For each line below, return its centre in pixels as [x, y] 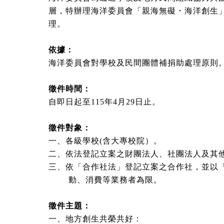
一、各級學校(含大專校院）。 [105, 141]
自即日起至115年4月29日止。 [104, 102]
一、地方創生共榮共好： [95, 219]
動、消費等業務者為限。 [105, 180]
